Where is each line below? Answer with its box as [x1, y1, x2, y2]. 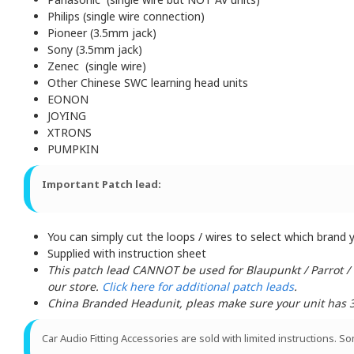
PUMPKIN [47, 141, 99, 157]
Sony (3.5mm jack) [47, 42, 142, 58]
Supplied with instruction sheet [47, 246, 206, 262]
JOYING [47, 108, 86, 124]
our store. [47, 279, 102, 295]
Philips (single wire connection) [47, 9, 205, 24]
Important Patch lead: [42, 177, 164, 192]
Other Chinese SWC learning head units [47, 75, 248, 91]
